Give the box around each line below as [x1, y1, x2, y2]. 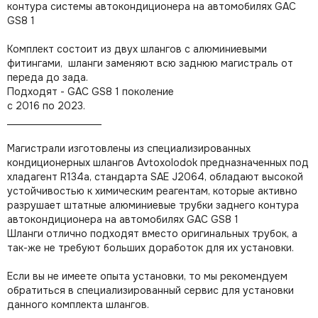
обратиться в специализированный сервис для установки [7, 284, 294, 297]
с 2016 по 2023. [7, 99, 88, 112]
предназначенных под [200, 156, 309, 169]
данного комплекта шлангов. [7, 298, 149, 311]
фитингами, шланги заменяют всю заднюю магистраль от [7, 57, 293, 70]
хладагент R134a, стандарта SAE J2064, [7, 170, 209, 183]
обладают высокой [209, 170, 303, 183]
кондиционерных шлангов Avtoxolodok [7, 156, 200, 169]
